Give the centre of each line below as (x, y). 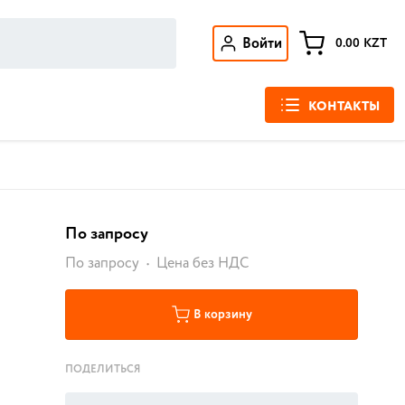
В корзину (222, 315)
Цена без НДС (202, 264)
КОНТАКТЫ (344, 107)
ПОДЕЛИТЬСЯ (103, 369)
